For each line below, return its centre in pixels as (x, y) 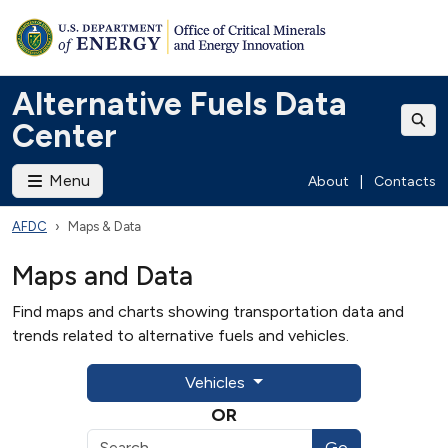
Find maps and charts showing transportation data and (208, 311)
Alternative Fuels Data (179, 104)
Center (64, 136)
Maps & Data (104, 226)
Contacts (405, 181)
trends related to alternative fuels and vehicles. (180, 335)
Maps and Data (102, 275)
